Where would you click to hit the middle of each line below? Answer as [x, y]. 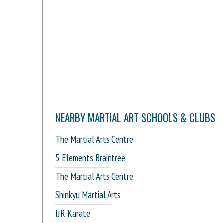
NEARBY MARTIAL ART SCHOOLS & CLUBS [135, 117]
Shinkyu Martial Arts [88, 194]
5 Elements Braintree [90, 158]
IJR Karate [73, 213]
